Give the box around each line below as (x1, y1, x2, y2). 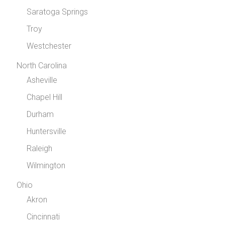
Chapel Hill (27, 92, 63, 102)
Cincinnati (27, 212, 60, 221)
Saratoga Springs (27, 7, 88, 17)
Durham (27, 109, 54, 119)
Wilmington (27, 161, 66, 170)
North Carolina (17, 61, 67, 70)
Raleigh (27, 144, 53, 153)
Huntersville (27, 127, 67, 136)
